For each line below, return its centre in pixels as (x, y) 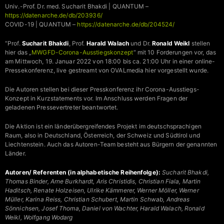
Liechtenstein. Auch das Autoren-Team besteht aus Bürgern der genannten (111, 144)
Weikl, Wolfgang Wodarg (39, 217)
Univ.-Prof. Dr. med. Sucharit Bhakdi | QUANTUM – (77, 6)
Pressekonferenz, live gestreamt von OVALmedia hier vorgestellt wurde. (107, 70)
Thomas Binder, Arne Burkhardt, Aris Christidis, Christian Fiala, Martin (103, 181)
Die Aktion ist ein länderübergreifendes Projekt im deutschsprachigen (103, 126)
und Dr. (141, 43)
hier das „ (18, 52)
